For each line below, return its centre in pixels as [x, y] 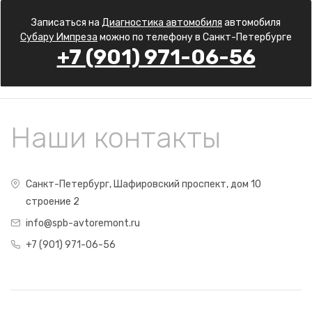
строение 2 [53, 202]
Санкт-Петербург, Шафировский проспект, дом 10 [143, 184]
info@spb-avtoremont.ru [83, 223]
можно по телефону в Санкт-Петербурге [195, 37]
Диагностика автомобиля [162, 23]
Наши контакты [116, 138]
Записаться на [67, 23]
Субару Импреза [59, 37]
